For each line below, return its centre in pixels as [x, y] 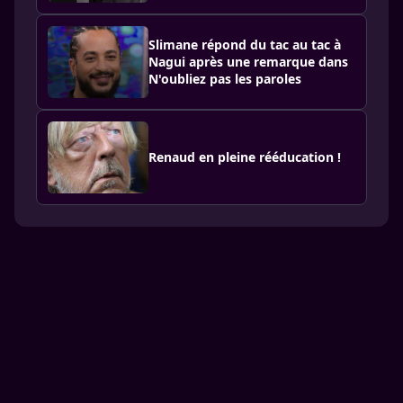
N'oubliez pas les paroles [225, 79]
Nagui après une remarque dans [248, 62]
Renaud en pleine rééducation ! [245, 157]
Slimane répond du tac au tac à [245, 45]
